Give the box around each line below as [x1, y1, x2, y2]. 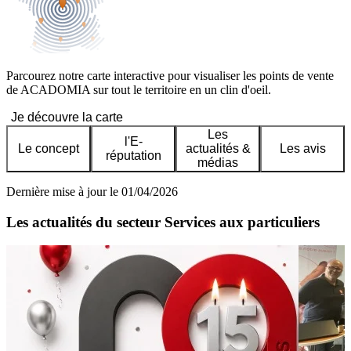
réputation [105, 149, 161, 163]
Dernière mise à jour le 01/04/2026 [6, 185, 178, 199]
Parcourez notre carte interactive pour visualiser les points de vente [6, 69, 334, 83]
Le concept [18, 142, 79, 156]
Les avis [279, 142, 326, 156]
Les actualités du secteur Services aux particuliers [6, 213, 320, 230]
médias [197, 156, 238, 170]
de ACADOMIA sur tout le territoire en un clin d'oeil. [6, 83, 271, 97]
